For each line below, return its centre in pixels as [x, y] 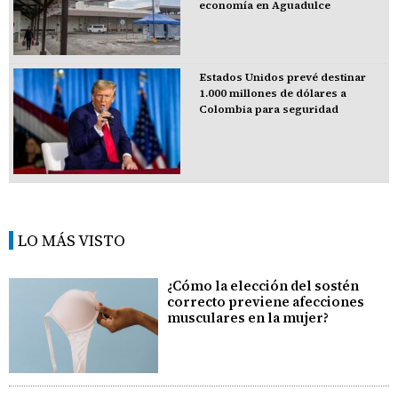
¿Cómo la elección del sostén [263, 286]
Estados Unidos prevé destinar [282, 77]
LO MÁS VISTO [72, 241]
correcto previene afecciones [266, 302]
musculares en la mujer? [248, 318]
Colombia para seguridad [268, 109]
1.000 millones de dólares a [272, 93]
